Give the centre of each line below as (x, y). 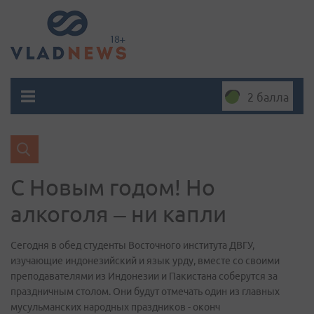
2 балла (268, 97)
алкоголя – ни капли (118, 214)
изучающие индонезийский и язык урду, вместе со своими (145, 261)
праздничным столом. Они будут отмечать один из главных (145, 292)
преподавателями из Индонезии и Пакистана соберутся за (144, 276)
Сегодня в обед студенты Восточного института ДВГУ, (132, 245)
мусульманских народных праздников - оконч (115, 307)
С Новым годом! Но (113, 187)
